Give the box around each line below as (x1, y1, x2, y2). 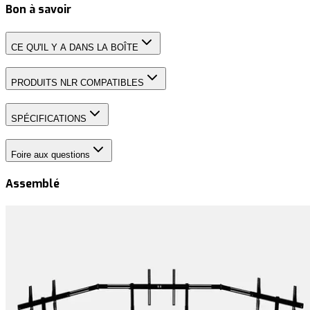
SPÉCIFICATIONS (11, 113, 86, 125)
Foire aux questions (11, 149, 90, 160)
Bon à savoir (6, 2, 71, 17)
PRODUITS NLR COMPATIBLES (11, 77, 144, 89)
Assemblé (6, 176, 60, 192)
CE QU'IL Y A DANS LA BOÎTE (11, 42, 138, 53)
